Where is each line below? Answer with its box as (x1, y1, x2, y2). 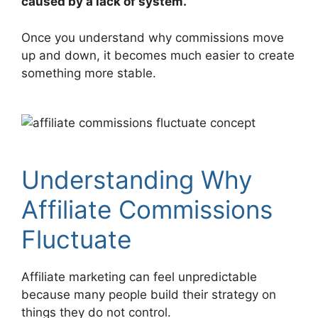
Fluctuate (21, 224, 131, 254)
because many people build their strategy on (21, 287, 276, 302)
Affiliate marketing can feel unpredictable (21, 269, 257, 284)
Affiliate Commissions (21, 194, 273, 224)
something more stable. (21, 65, 156, 80)
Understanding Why (21, 164, 252, 194)
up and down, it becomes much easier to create (21, 48, 295, 62)
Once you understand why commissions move (21, 30, 284, 45)
